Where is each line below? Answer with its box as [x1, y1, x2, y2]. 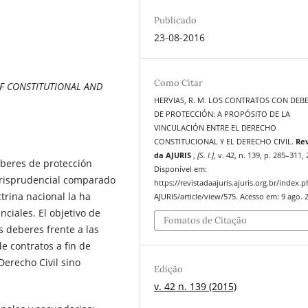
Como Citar [154, 76, 203, 89]
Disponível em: [154, 164, 208, 174]
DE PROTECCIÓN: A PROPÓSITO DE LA [154, 109, 291, 119]
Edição [154, 263, 184, 276]
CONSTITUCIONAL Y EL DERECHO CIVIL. [154, 136, 296, 146]
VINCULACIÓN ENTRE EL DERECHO [154, 122, 277, 133]
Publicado [154, 14, 197, 26]
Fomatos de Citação [164, 214, 247, 227]
